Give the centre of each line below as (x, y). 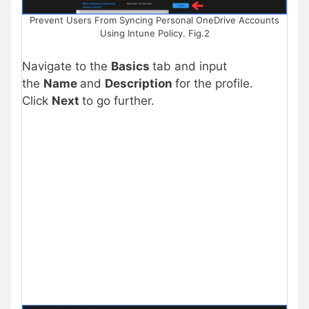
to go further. (118, 100)
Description (140, 83)
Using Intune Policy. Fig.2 (154, 33)
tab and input (190, 66)
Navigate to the (67, 66)
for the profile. (214, 83)
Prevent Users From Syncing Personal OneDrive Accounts (154, 20)
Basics (132, 66)
